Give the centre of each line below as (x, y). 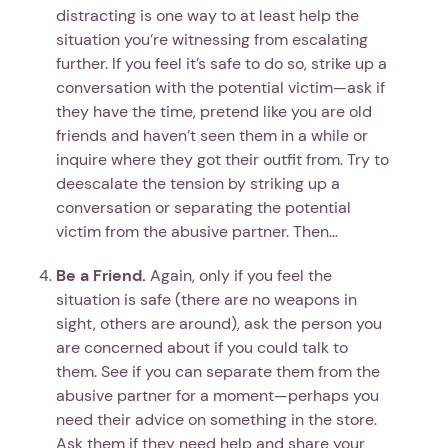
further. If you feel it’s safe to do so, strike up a (221, 63)
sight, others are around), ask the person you (219, 323)
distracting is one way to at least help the (207, 15)
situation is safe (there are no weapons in (206, 299)
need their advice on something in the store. (216, 419)
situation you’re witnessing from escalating (212, 39)
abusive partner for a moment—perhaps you (217, 395)
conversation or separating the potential (203, 207)
